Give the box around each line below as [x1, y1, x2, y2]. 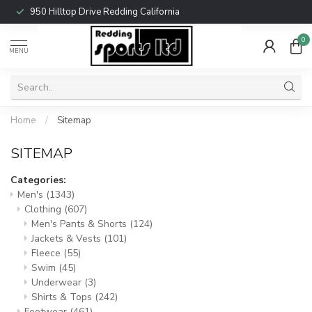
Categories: [10, 173, 66, 187]
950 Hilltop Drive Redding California [30, 6, 180, 18]
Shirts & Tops [31, 290, 95, 304]
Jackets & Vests [31, 232, 104, 245]
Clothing [24, 203, 64, 216]
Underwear [31, 276, 84, 289]
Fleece [31, 247, 63, 260]
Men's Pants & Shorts [31, 217, 130, 231]
